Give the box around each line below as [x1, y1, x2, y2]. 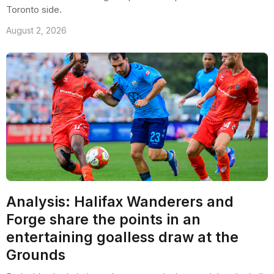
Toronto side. [6, 3, 62, 15]
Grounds [6, 246, 65, 264]
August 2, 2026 [6, 24, 67, 35]
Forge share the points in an [6, 210, 201, 228]
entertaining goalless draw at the [6, 228, 239, 246]
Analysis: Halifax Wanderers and [6, 193, 234, 210]
